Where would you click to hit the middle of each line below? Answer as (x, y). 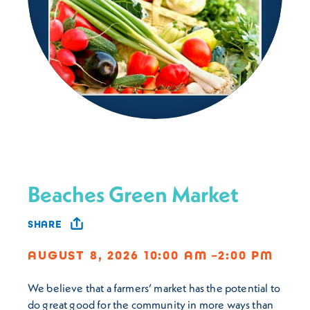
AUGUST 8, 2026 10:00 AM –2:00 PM (151, 255)
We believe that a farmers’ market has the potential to (154, 288)
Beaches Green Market (133, 194)
